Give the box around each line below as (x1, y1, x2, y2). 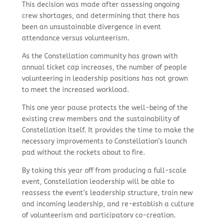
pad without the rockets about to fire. (21, 148, 145, 157)
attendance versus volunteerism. (21, 34, 129, 42)
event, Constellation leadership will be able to (21, 178, 174, 186)
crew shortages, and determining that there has (21, 12, 180, 20)
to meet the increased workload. (21, 86, 131, 94)
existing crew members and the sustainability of (21, 115, 180, 123)
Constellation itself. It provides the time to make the (21, 126, 194, 134)
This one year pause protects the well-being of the (21, 104, 188, 112)
